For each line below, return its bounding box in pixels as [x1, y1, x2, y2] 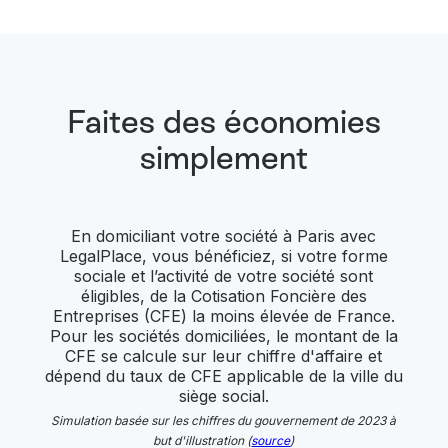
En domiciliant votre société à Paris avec [71, 226, 377, 247]
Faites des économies [67, 104, 381, 141]
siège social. [178, 386, 269, 407]
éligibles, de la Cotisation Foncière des [80, 286, 367, 307]
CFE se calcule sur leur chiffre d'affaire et [65, 346, 383, 367]
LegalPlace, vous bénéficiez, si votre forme [59, 246, 388, 267]
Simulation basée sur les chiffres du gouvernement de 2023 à [51, 413, 397, 429]
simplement [140, 140, 308, 177]
